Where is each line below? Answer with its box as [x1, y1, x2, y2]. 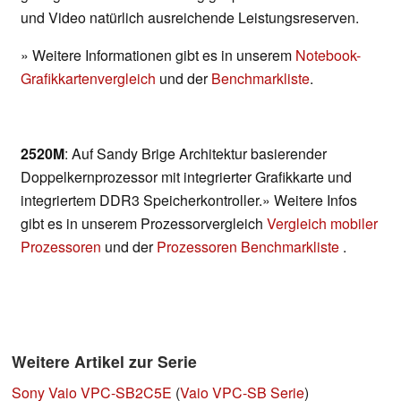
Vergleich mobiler [267, 213, 378, 235]
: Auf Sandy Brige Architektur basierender [64, 143, 327, 165]
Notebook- [295, 45, 361, 66]
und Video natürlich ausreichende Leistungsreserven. [21, 7, 359, 29]
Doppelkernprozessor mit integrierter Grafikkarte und [21, 166, 352, 188]
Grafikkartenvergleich [21, 68, 156, 90]
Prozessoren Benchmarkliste [157, 236, 343, 258]
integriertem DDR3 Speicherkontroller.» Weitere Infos [21, 190, 357, 211]
